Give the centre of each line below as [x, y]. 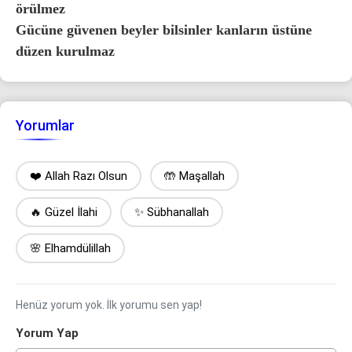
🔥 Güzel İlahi [64, 212]
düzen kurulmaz [65, 51]
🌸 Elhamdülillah [70, 248]
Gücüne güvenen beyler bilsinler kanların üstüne [164, 30]
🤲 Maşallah [194, 176]
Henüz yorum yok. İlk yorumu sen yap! [109, 305]
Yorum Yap [47, 333]
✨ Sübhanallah [172, 212]
